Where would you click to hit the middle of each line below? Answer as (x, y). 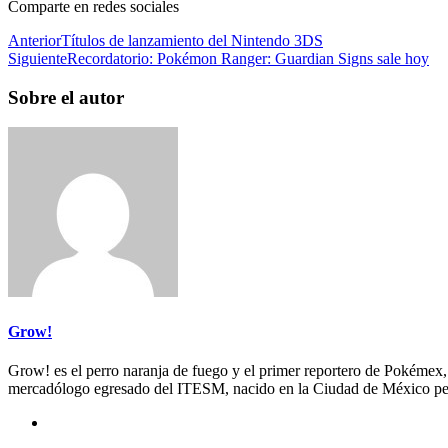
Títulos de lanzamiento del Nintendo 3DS (192, 40)
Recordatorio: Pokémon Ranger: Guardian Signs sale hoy (248, 58)
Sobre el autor (66, 97)
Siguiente (37, 58)
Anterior (34, 40)
